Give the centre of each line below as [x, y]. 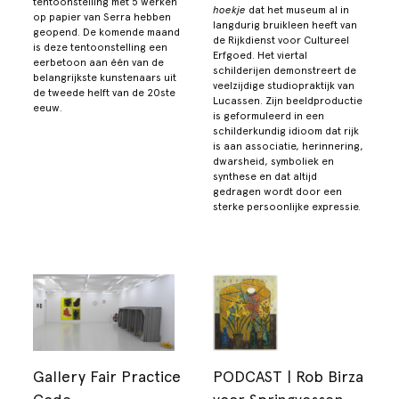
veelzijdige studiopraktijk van [284, 86]
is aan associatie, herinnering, [288, 147]
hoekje [229, 10]
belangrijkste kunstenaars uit [105, 78]
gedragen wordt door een [277, 192]
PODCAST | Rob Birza [288, 377]
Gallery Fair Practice [107, 377]
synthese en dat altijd [265, 177]
